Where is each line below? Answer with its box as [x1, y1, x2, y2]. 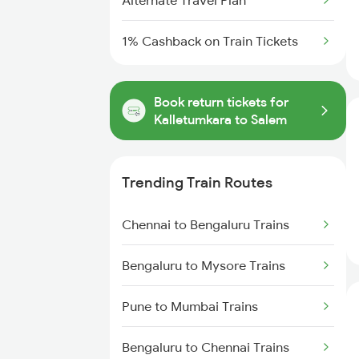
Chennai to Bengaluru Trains [122, 216, 289, 232]
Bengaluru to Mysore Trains [122, 257, 285, 273]
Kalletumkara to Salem [154, 111, 287, 127]
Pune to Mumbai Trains [122, 298, 258, 314]
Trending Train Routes [122, 173, 272, 192]
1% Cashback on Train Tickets [122, 33, 298, 49]
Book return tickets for [154, 94, 288, 110]
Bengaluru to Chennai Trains [122, 339, 289, 355]
